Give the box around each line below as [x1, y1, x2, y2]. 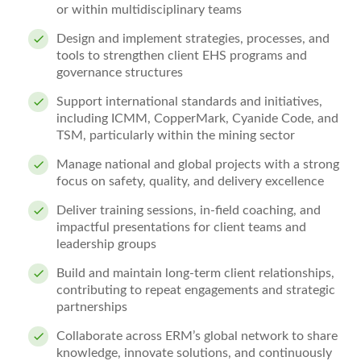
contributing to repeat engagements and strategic [56, 284, 335, 297]
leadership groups [56, 238, 156, 251]
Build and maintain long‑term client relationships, [56, 267, 334, 280]
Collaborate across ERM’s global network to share [56, 330, 338, 342]
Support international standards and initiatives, [56, 95, 322, 108]
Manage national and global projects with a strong [56, 158, 339, 171]
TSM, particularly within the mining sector [56, 129, 295, 142]
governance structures [56, 66, 183, 79]
